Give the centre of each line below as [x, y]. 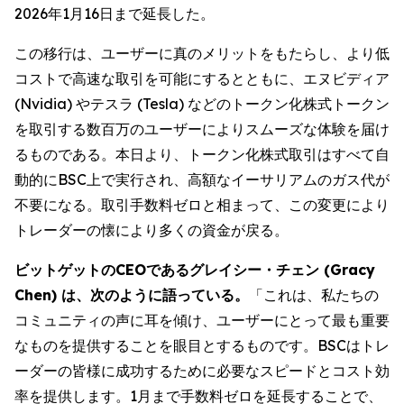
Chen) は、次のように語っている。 [132, 295]
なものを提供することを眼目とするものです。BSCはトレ [202, 345]
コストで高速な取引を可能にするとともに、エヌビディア [202, 78]
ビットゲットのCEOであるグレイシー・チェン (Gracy [195, 270]
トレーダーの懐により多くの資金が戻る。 [151, 230]
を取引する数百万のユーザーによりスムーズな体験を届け [202, 129]
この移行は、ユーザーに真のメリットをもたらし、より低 [202, 53]
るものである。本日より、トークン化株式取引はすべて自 [202, 154]
